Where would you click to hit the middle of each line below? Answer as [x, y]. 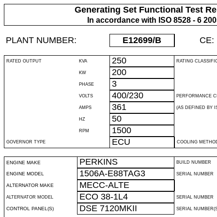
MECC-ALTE [104, 185]
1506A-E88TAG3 [112, 173]
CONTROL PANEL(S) [30, 209]
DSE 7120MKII [108, 208]
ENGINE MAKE [23, 163]
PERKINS [99, 162]
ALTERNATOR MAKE [30, 185]
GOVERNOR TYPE [26, 142]
